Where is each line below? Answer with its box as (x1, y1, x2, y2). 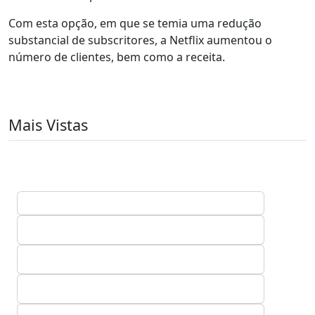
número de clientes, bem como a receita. (8, 49, 228, 65)
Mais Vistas (8, 115, 88, 135)
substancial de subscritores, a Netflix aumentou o (8, 32, 272, 48)
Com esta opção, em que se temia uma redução (8, 15, 262, 31)
